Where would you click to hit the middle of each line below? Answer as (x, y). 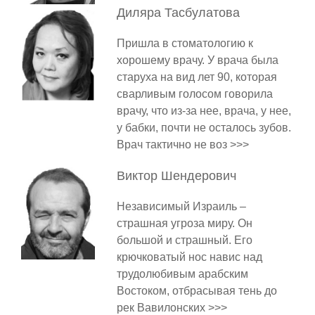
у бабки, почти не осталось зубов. (204, 128)
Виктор (139, 176)
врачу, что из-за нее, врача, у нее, (204, 111)
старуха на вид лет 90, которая (197, 77)
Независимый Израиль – (181, 207)
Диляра (140, 13)
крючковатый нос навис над (189, 257)
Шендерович (198, 176)
